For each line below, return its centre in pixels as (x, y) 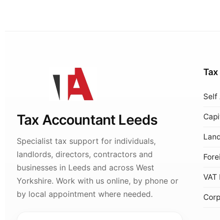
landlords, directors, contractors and (85, 154)
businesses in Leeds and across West (85, 167)
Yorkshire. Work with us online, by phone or (97, 181)
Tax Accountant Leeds (87, 120)
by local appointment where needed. (85, 194)
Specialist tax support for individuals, (86, 141)
